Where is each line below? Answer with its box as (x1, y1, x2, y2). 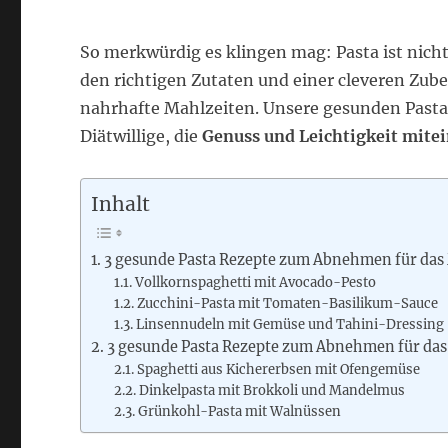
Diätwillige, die (80, 126, 203, 146)
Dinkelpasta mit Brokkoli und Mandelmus (138, 382, 405, 400)
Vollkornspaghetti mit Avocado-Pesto (134, 274, 376, 292)
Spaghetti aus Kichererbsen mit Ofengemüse (136, 361, 420, 379)
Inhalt (91, 192, 151, 217)
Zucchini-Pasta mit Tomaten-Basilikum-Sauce (136, 295, 438, 313)
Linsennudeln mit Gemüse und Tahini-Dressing (135, 316, 444, 334)
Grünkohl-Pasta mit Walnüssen (137, 403, 341, 421)
